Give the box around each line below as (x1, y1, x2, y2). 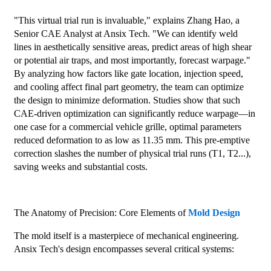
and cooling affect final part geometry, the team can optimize (13, 82, 244, 93)
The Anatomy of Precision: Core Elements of (13, 207, 188, 218)
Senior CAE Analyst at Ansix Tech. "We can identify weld (13, 28, 238, 39)
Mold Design (188, 207, 240, 218)
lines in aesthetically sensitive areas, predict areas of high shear (13, 42, 252, 53)
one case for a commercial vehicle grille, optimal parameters (13, 122, 241, 132)
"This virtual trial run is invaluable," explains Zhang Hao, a (13, 15, 240, 26)
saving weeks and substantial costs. (13, 162, 148, 172)
